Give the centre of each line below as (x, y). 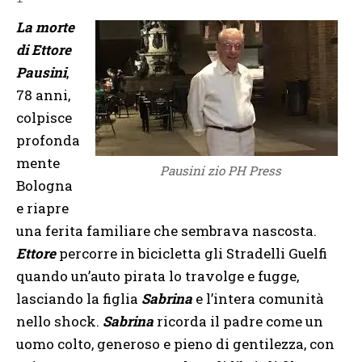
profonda (48, 141)
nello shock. (59, 322)
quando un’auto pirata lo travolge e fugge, (158, 276)
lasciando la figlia (79, 299)
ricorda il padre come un (238, 322)
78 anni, (43, 95)
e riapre (42, 208)
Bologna (44, 186)
